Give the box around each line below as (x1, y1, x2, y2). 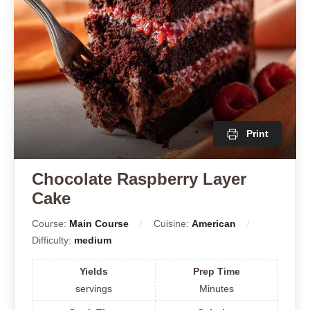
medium (74, 234, 111, 246)
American (192, 217, 236, 229)
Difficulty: (32, 234, 74, 246)
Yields (79, 265, 108, 277)
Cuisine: (154, 217, 192, 229)
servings (75, 282, 112, 294)
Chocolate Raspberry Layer (32, 169, 246, 188)
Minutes (199, 282, 234, 294)
